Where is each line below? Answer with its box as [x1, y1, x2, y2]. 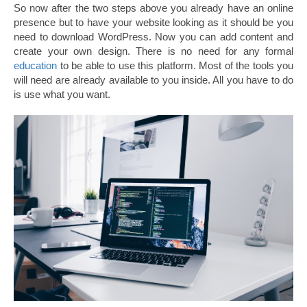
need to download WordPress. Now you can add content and [14, 30, 293, 42]
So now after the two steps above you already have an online [14, 1, 293, 14]
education [14, 59, 57, 71]
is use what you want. [14, 88, 110, 100]
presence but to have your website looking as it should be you [14, 16, 293, 28]
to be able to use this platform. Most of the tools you [57, 59, 293, 71]
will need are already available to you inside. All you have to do [14, 73, 293, 86]
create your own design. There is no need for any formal [14, 45, 293, 57]
